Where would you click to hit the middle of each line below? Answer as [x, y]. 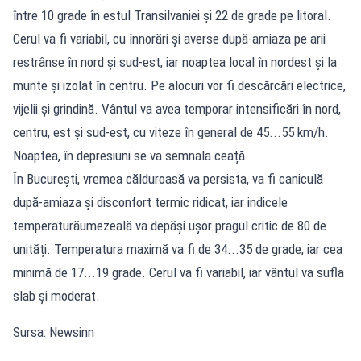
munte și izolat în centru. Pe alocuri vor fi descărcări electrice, [179, 85]
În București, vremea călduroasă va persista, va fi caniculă [168, 178]
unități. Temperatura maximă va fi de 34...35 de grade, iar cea [178, 249]
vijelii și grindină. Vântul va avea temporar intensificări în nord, [177, 108]
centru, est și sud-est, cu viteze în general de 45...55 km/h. [171, 132]
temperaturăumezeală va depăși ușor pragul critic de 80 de [170, 225]
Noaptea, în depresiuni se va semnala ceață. [131, 155]
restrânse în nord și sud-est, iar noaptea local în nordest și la [175, 62]
